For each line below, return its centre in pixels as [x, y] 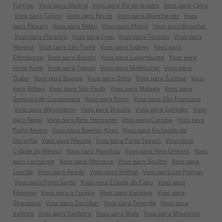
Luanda [23, 172]
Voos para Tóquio [72, 68]
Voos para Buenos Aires [85, 130]
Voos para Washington [45, 109]
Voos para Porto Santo [45, 182]
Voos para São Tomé [67, 47]
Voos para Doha [109, 78]
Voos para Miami [125, 26]
